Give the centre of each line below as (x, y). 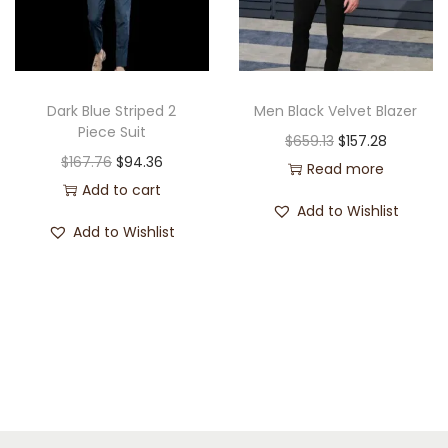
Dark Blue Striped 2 (112, 111)
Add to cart (121, 190)
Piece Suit (111, 132)
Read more (345, 169)
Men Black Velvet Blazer (336, 111)
